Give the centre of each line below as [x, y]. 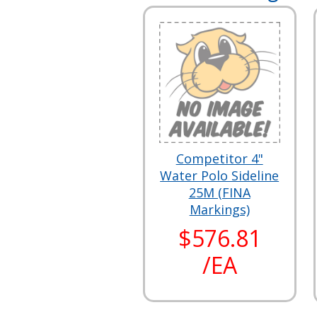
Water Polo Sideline [220, 176]
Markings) [219, 210]
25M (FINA [219, 193]
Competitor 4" [219, 159]
